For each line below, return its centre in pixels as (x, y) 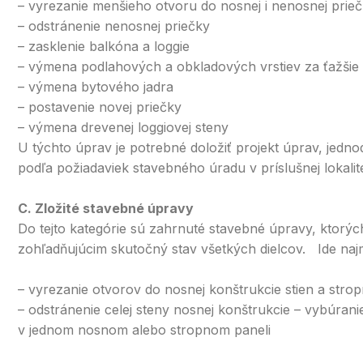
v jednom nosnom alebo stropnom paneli (144, 330)
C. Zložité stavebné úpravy (106, 208)
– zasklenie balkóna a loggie (104, 46)
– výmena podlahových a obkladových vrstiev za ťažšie (188, 66)
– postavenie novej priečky (100, 107)
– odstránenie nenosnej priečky (114, 26)
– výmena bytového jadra (96, 87)
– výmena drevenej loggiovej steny (123, 127)
